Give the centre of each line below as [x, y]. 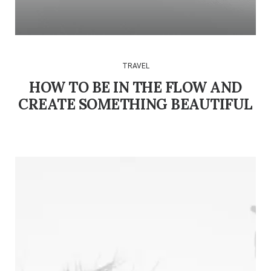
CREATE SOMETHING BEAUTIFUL [135, 104]
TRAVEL [135, 66]
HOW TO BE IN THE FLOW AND [135, 87]
